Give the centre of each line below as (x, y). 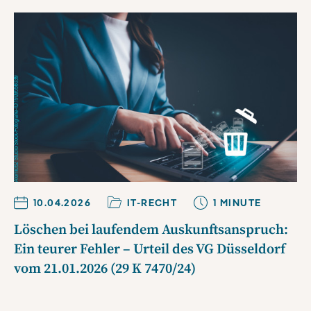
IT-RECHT (152, 203)
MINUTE (239, 203)
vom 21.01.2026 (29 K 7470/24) (105, 269)
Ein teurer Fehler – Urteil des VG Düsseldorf (150, 250)
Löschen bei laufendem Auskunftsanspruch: (151, 230)
